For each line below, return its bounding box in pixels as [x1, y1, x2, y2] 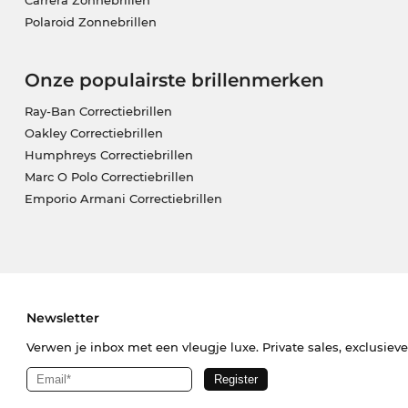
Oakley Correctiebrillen [24, 125, 163, 140]
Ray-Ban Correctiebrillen [24, 103, 172, 118]
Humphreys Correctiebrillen [24, 147, 193, 162]
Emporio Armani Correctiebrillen [24, 190, 222, 206]
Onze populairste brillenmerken [24, 68, 324, 91]
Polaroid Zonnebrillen [24, 14, 157, 29]
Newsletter [25, 309, 99, 326]
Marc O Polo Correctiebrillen [24, 168, 194, 184]
